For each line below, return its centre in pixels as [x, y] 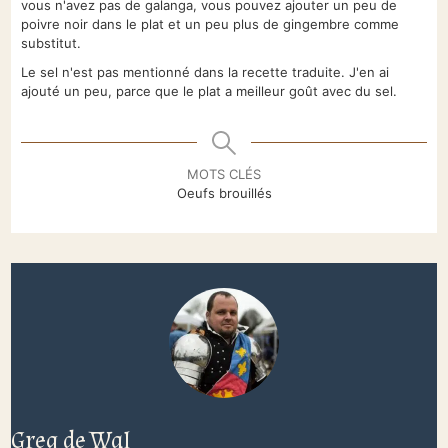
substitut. [51, 42]
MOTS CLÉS [224, 173]
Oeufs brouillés [224, 192]
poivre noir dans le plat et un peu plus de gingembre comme [210, 23]
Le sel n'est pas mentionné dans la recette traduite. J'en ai [205, 71]
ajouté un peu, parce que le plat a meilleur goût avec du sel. [209, 90]
